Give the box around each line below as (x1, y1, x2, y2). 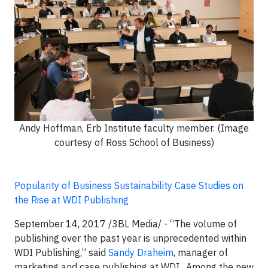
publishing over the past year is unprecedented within (14, 232, 246, 244)
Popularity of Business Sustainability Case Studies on (14, 179, 243, 191)
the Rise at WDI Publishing (14, 194, 129, 206)
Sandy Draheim (108, 246, 173, 258)
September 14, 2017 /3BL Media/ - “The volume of (14, 218, 237, 230)
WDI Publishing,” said (14, 246, 108, 258)
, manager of (173, 246, 228, 258)
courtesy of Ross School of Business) (54, 136, 214, 148)
